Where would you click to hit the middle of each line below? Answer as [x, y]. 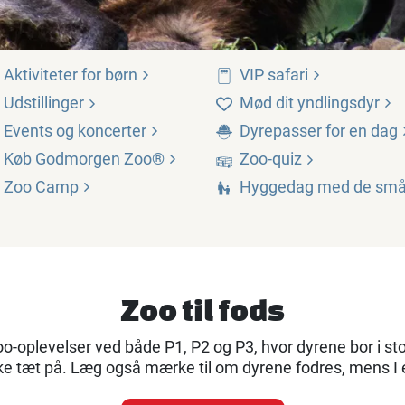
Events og [41, 131]
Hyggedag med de [307, 187]
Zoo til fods [202, 310]
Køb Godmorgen [64, 159]
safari [288, 75]
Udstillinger [46, 103]
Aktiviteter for [54, 75]
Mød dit [268, 103]
